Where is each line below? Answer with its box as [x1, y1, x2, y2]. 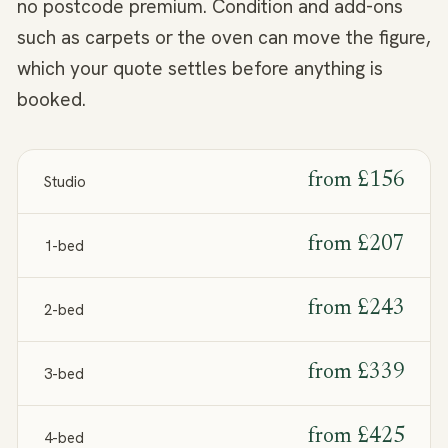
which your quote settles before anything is [17, 56, 383, 82]
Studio [43, 171, 86, 192]
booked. [17, 87, 86, 113]
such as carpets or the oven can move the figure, [17, 25, 431, 51]
